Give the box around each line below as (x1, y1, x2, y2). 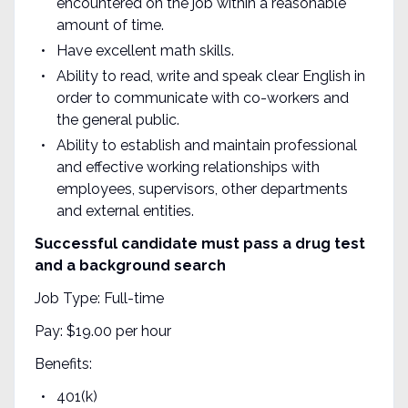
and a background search (34, 256, 226, 274)
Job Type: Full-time (34, 289, 164, 307)
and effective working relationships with (56, 158, 320, 176)
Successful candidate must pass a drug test (34, 234, 365, 252)
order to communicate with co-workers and (56, 88, 349, 107)
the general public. (56, 110, 179, 128)
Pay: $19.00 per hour (34, 321, 171, 340)
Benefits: (34, 354, 92, 372)
